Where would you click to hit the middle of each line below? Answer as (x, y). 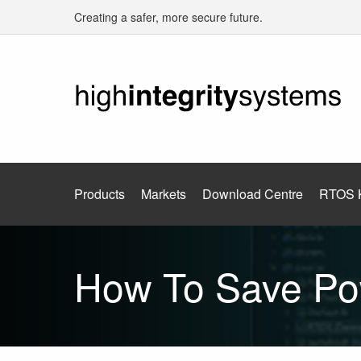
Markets (164, 193)
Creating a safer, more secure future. (168, 17)
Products (100, 193)
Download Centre (253, 193)
